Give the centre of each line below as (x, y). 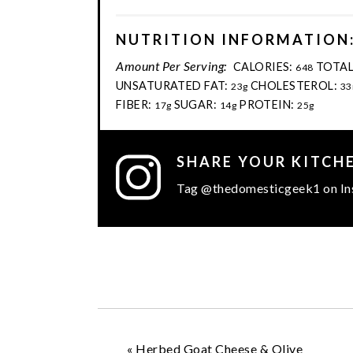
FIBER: (134, 104)
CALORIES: (263, 66)
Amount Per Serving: (171, 65)
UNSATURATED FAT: (172, 85)
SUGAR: (195, 104)
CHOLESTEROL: (294, 85)
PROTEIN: (267, 104)
